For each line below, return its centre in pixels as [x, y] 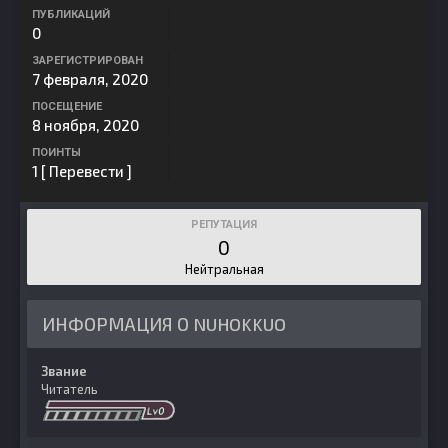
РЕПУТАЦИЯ [224, 224]
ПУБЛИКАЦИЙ [71, 14]
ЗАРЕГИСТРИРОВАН [87, 60]
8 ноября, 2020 [85, 125]
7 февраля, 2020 [90, 79]
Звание [64, 371]
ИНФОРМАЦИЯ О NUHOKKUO [164, 324]
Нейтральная [224, 269]
